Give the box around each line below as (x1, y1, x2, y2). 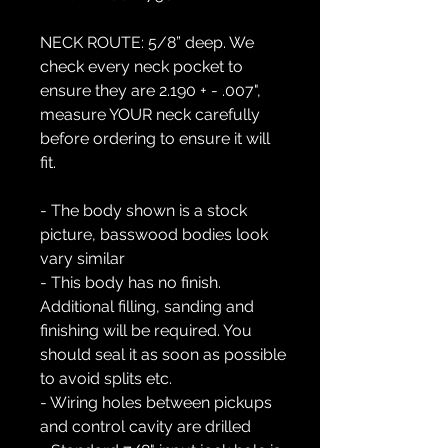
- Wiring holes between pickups (40, 393, 272, 413)
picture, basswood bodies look (40, 225, 268, 245)
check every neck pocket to (40, 57, 243, 77)
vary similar (40, 249, 125, 269)
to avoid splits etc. (40, 369, 172, 389)
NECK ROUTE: (40, 33, 144, 53)
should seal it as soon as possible (40, 345, 286, 365)
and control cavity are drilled (40, 417, 251, 437)
